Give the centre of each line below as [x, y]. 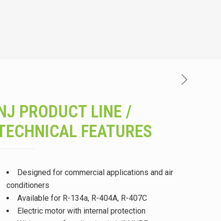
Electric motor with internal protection [81, 211]
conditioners [28, 185]
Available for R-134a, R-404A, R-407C [82, 198]
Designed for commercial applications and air [95, 172]
